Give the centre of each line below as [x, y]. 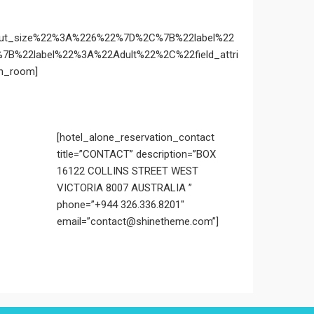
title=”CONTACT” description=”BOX [136, 154]
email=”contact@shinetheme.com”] [138, 221]
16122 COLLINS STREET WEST [128, 171]
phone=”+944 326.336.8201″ [121, 205]
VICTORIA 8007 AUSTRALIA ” [124, 188]
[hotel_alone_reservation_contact [136, 137]
